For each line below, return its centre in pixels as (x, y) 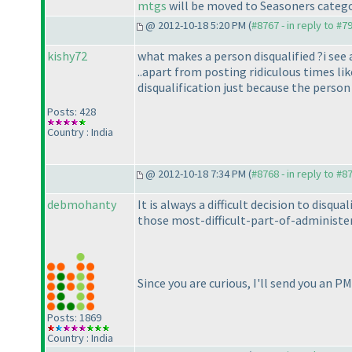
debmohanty (82, 205)
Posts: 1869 (74, 317)
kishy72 (67, 56)
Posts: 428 (71, 112)
